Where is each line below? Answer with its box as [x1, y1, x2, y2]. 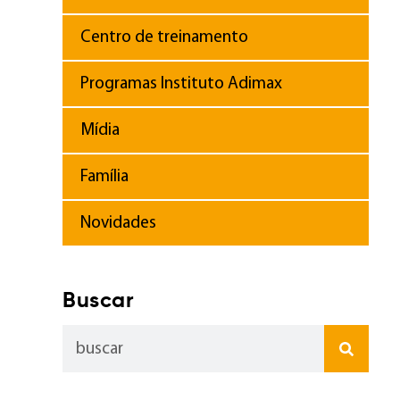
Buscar [62, 291, 135, 312]
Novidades [80, 214, 157, 233]
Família [80, 168, 129, 187]
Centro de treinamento [80, 29, 249, 47]
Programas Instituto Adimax [80, 75, 283, 94]
